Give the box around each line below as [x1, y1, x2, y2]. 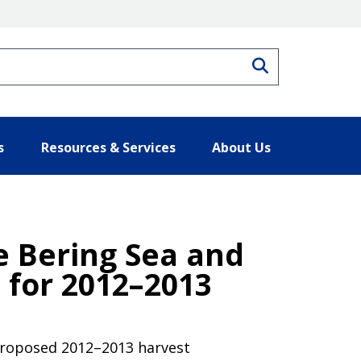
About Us [212, 138, 271, 156]
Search [268, 57, 321, 70]
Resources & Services [40, 138, 176, 156]
